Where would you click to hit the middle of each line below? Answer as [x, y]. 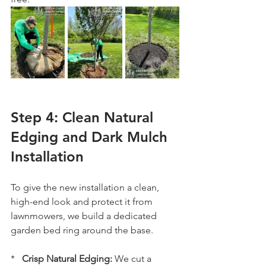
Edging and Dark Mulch [91, 137]
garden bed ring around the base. [82, 230]
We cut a [133, 258]
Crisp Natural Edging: [67, 258]
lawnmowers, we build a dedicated [85, 216]
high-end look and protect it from [83, 201]
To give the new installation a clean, [86, 187]
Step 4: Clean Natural [84, 117]
